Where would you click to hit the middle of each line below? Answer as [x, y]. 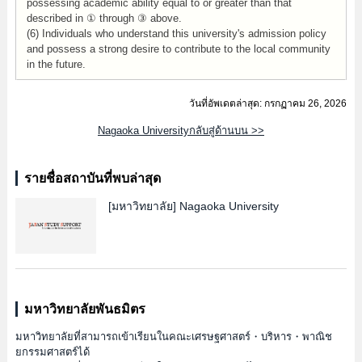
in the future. [56, 64]
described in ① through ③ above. [104, 18]
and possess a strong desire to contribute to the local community [178, 49]
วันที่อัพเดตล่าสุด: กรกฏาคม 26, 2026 [268, 103]
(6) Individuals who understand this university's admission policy [176, 34]
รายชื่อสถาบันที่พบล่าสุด [92, 178]
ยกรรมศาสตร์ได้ [52, 352]
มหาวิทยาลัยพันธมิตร [84, 309]
